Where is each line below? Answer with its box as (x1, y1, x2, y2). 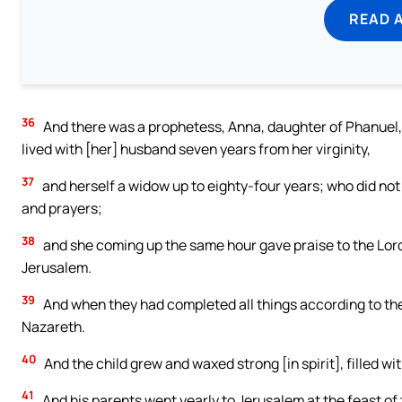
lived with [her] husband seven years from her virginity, (22, 139, 371, 160)
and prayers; (22, 198, 102, 219)
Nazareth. (22, 317, 85, 337)
